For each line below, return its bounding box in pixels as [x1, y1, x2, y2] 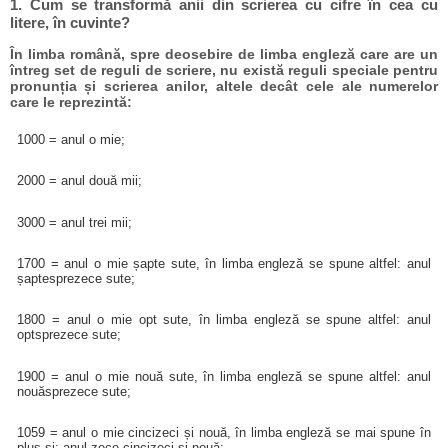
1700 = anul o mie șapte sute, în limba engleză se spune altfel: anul [17, 255, 431, 271]
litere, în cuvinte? [10, 14, 131, 32]
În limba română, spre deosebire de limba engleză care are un [9, 46, 439, 63]
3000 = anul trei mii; [17, 214, 133, 230]
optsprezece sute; [17, 327, 122, 343]
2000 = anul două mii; [17, 173, 143, 189]
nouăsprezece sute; [17, 383, 132, 399]
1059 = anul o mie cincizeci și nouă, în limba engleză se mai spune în [17, 425, 431, 441]
